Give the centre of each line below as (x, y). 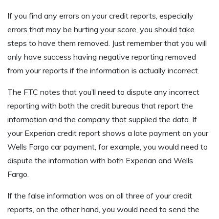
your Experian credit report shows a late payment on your (108, 133)
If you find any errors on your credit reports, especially (100, 16)
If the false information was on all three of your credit (100, 196)
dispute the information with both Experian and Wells (100, 161)
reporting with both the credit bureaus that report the (100, 106)
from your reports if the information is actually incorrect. (103, 71)
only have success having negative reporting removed (102, 57)
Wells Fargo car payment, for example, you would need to (108, 147)
